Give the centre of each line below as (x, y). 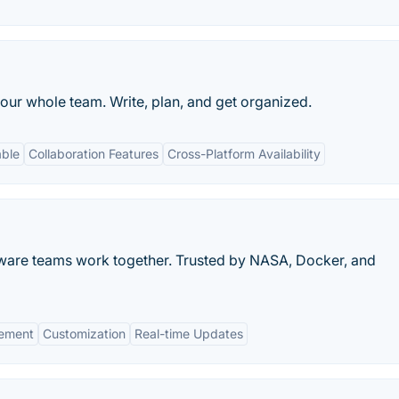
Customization (84, 334)
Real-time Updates (189, 334)
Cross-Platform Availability (244, 154)
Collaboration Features (94, 154)
